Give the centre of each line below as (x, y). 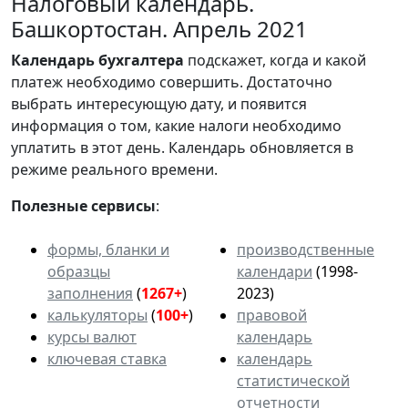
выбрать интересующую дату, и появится (159, 104)
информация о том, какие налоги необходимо (176, 126)
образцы (79, 272)
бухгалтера (141, 61)
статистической (293, 381)
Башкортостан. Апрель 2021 (159, 29)
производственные (306, 250)
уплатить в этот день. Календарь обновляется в (182, 148)
